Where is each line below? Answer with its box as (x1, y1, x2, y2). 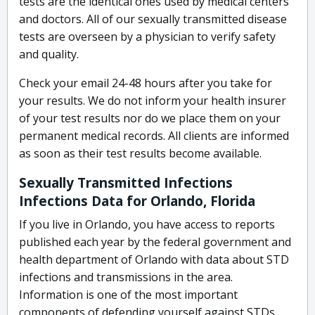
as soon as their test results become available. (19, 146, 262, 162)
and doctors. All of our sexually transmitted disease (19, 11, 287, 27)
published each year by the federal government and (19, 234, 291, 250)
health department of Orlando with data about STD (19, 252, 289, 268)
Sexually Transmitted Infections (19, 174, 233, 193)
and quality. (19, 46, 79, 63)
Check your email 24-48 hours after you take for (19, 75, 272, 91)
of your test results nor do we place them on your (19, 110, 281, 127)
